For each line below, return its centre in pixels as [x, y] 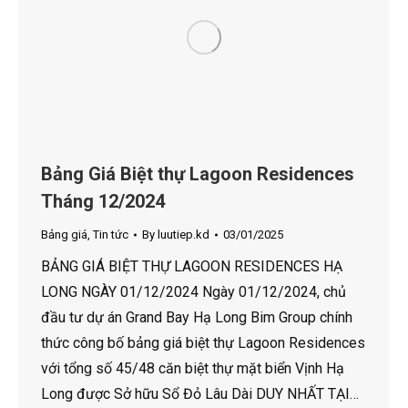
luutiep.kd [184, 235]
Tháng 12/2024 [103, 202]
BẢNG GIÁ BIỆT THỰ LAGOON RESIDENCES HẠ [192, 267]
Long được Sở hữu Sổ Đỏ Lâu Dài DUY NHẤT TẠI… [200, 394]
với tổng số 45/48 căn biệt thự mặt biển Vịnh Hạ [193, 369]
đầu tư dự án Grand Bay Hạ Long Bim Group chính [197, 318]
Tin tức [111, 235]
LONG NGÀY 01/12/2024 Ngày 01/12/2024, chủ [194, 292]
